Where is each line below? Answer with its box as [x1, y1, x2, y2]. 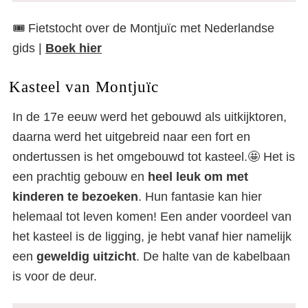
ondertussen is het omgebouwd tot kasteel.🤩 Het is [12, 150, 295, 164]
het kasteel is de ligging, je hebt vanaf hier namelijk [12, 230, 291, 244]
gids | [12, 41, 45, 56]
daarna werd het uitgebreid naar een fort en [12, 130, 250, 144]
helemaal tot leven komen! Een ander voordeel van [12, 210, 291, 224]
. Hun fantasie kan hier [138, 190, 262, 204]
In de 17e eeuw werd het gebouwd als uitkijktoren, [12, 110, 287, 124]
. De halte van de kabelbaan [136, 250, 290, 264]
